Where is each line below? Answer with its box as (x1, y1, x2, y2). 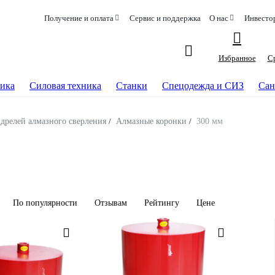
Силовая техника (29, 80, 101, 91)
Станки (116, 80, 147, 91)
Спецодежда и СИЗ (162, 80, 244, 91)
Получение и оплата (44, 14, 114, 23)
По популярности (13, 198, 77, 207)
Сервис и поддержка (129, 14, 201, 23)
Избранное (218, 53, 256, 63)
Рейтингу (144, 198, 179, 207)
